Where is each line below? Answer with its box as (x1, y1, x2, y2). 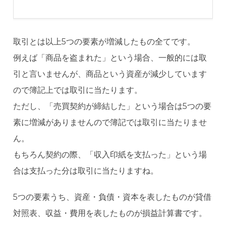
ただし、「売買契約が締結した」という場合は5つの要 (13, 101, 212, 111)
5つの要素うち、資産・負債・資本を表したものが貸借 (13, 192, 212, 202)
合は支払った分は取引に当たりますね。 (13, 166, 159, 176)
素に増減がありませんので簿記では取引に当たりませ (13, 118, 207, 128)
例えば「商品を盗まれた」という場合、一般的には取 (13, 53, 207, 63)
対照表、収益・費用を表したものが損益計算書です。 (13, 208, 207, 218)
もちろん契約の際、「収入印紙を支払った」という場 (13, 150, 207, 160)
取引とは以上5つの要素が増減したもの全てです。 (13, 37, 196, 47)
